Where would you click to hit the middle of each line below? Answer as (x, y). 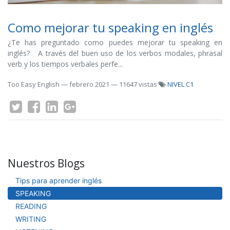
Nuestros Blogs (46, 163)
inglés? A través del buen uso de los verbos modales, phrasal (115, 53)
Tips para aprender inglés (59, 180)
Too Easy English (34, 84)
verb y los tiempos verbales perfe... (65, 64)
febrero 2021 (89, 84)
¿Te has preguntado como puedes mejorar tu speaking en (115, 42)
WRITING (31, 219)
